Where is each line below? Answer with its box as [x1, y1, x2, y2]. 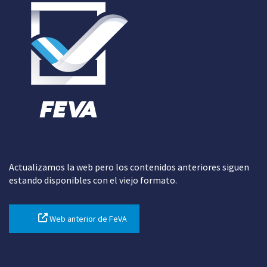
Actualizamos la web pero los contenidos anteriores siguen [9, 160, 249, 173]
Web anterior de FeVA [48, 213, 127, 224]
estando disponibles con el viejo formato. [9, 173, 177, 186]
